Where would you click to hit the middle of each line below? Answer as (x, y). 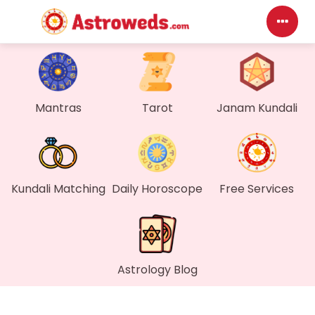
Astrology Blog (157, 270)
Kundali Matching (58, 189)
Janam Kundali (257, 108)
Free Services (257, 189)
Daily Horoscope (157, 189)
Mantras (58, 108)
